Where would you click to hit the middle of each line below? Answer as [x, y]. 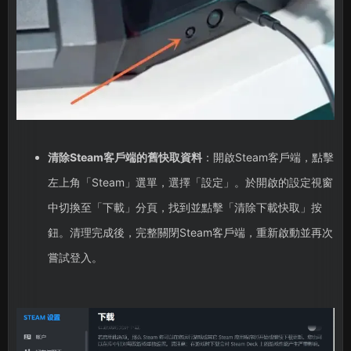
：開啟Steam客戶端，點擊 [268, 157]
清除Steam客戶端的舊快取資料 [125, 157]
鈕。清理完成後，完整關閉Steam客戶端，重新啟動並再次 [190, 233]
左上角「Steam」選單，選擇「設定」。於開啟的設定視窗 [190, 183]
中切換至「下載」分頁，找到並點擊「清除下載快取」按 [185, 208]
